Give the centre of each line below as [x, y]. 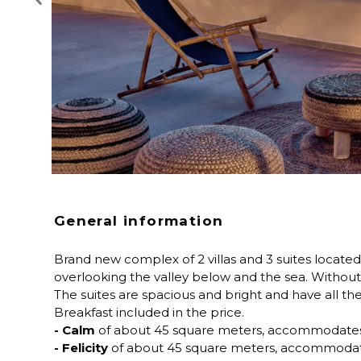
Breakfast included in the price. [149, 313]
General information [139, 220]
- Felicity [81, 348]
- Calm [74, 330]
